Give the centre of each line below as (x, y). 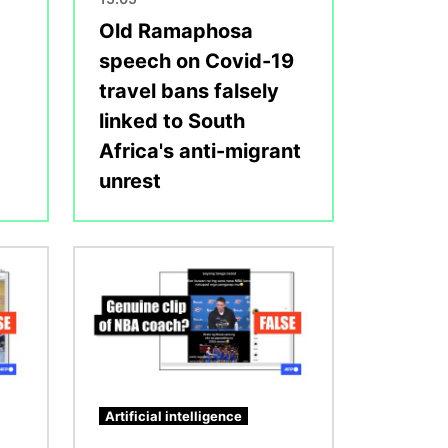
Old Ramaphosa (176, 30)
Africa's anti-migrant (200, 150)
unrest (130, 180)
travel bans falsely (189, 90)
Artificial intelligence (173, 415)
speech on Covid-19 (196, 60)
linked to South (172, 120)
